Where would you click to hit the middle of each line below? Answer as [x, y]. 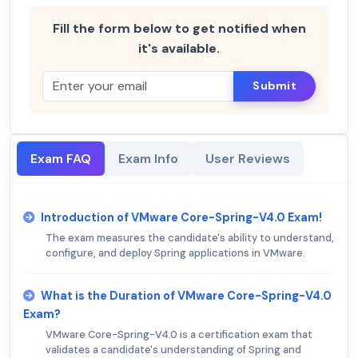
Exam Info [148, 158]
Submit [274, 86]
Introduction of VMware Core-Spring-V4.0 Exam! [181, 217]
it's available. [179, 48]
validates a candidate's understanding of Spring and [173, 349]
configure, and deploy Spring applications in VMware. [175, 253]
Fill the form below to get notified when [179, 28]
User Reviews [248, 158]
